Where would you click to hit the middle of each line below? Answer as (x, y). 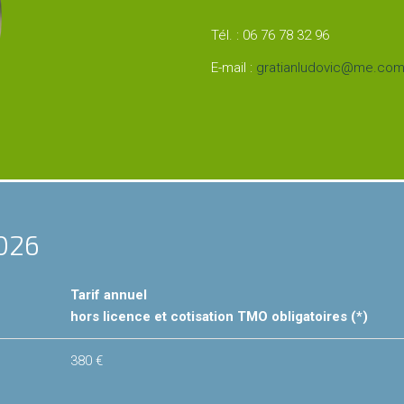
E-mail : (234, 68)
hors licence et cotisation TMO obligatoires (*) (219, 317)
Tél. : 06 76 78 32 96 (270, 36)
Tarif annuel (108, 295)
